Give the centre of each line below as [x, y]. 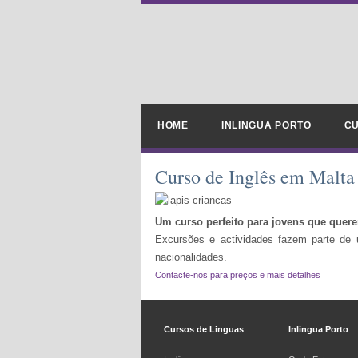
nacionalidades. [191, 257]
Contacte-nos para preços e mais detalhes [238, 275]
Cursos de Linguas [204, 329]
